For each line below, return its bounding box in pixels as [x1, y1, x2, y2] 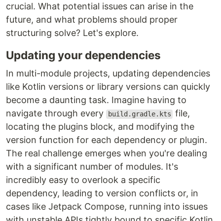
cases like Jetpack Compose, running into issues [6, 201, 208, 212]
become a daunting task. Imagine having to [6, 95, 186, 106]
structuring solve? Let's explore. [6, 28, 139, 38]
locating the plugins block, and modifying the [6, 121, 194, 132]
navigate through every [6, 108, 106, 119]
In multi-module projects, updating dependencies [6, 68, 210, 79]
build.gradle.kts [108, 110, 171, 118]
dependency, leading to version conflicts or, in [6, 188, 198, 199]
